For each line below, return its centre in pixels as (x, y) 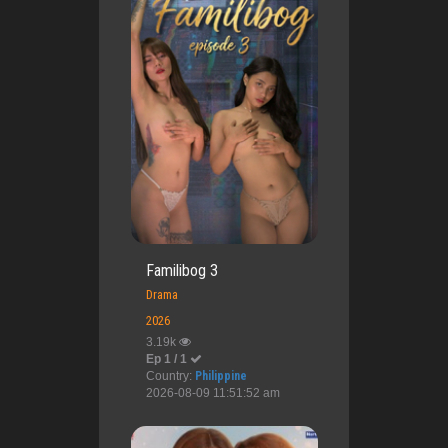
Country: (170, 376)
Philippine (220, 376)
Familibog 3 (181, 271)
